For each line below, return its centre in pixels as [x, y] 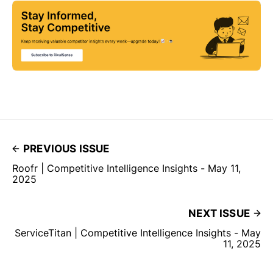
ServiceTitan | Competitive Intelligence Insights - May [138, 232]
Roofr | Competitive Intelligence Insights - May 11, [126, 168]
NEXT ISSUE [219, 213]
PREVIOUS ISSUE [66, 148]
